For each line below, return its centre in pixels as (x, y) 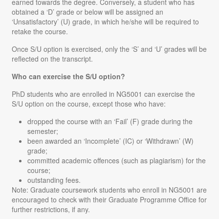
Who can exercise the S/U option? (68, 76)
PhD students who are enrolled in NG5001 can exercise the (103, 94)
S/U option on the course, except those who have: (89, 103)
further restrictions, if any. (51, 209)
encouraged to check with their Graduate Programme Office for (109, 199)
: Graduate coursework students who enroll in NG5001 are (117, 189)
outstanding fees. (54, 180)
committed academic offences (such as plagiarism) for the (117, 160)
